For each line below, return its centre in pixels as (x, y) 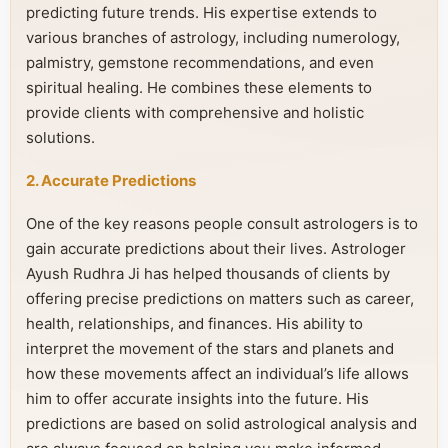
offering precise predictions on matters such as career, (220, 298)
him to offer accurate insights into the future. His (197, 398)
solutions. (60, 137)
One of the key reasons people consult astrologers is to (222, 223)
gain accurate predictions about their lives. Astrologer (216, 248)
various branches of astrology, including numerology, (213, 37)
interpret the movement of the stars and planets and (210, 348)
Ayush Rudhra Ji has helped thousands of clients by (208, 273)
